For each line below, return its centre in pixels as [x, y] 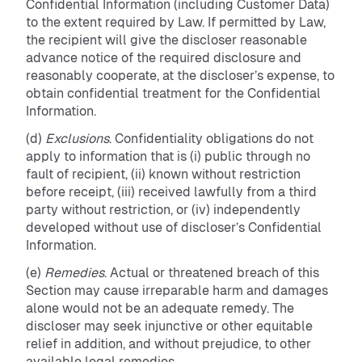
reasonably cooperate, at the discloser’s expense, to [180, 76]
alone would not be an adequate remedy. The [160, 308]
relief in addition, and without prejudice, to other [168, 344]
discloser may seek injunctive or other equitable [169, 326]
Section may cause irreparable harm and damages [177, 290]
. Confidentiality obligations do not [211, 139]
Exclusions [77, 139]
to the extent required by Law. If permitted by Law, [176, 22]
